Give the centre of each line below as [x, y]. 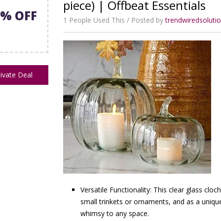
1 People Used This [94, 20]
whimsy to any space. [115, 213]
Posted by [148, 20]
